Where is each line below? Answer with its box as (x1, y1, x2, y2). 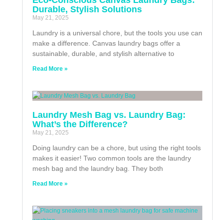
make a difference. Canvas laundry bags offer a (32, 39, 180, 47)
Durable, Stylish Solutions (32, 4, 142, 14)
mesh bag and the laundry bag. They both (32, 164, 163, 172)
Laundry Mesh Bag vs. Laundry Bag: (32, 110, 186, 120)
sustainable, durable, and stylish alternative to (32, 49, 174, 57)
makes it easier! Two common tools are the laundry (32, 154, 191, 162)
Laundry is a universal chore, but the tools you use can (32, 28, 202, 37)
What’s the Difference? (32, 119, 128, 129)
